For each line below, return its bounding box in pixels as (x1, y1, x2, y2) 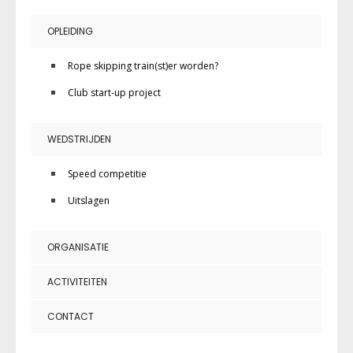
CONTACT (47, 309, 94, 323)
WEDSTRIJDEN (47, 132, 111, 146)
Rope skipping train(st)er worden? (68, 58, 218, 72)
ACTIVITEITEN (47, 274, 107, 288)
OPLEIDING (47, 24, 93, 38)
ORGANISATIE (47, 240, 109, 254)
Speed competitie (68, 166, 147, 180)
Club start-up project (68, 85, 161, 99)
